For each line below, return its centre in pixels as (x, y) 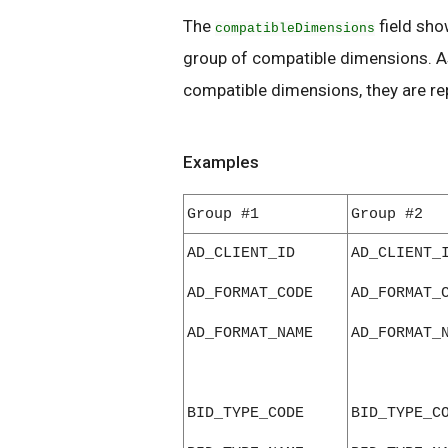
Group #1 (223, 214)
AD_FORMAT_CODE (250, 293)
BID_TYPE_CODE (245, 413)
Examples (221, 162)
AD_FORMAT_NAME (250, 333)
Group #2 (387, 214)
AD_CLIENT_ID (241, 253)
